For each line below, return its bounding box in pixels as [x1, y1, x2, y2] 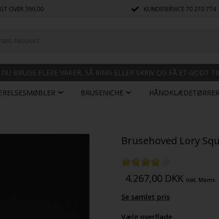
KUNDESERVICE [143, 5, 186, 13]
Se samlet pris [121, 192, 170, 201]
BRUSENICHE [81, 88, 124, 97]
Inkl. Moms [186, 176, 216, 183]
